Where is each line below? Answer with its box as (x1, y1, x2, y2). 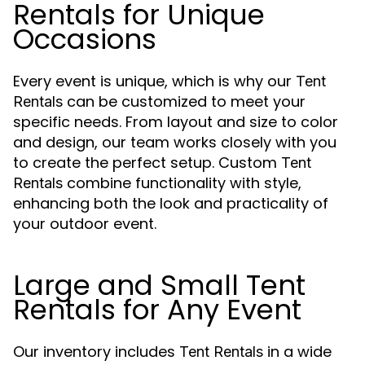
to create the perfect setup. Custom (13, 152, 281, 173)
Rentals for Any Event (13, 290, 301, 329)
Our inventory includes (13, 341, 179, 362)
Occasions (13, 20, 156, 59)
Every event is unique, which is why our (13, 71, 296, 91)
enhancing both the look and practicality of (13, 193, 328, 213)
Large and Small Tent (13, 266, 306, 305)
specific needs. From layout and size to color (13, 112, 338, 132)
